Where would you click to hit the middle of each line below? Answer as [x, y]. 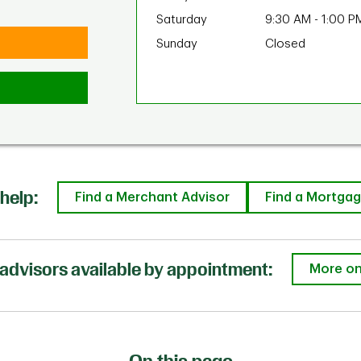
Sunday [177, 44]
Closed [285, 44]
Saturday [182, 20]
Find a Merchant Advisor [152, 197]
